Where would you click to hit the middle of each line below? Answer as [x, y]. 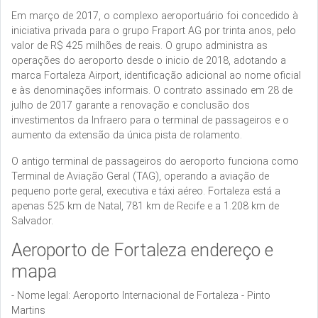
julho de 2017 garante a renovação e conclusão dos [131, 105]
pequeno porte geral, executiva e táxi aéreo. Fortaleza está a [146, 191]
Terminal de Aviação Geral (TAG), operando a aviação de [140, 176]
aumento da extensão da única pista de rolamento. [127, 135]
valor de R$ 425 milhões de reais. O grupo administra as [139, 45]
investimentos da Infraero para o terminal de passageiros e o [150, 120]
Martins [28, 310]
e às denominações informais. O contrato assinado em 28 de [152, 90]
